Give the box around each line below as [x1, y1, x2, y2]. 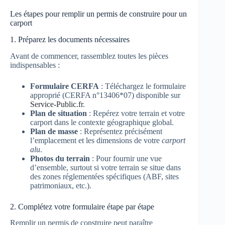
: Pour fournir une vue [90, 154, 162, 163]
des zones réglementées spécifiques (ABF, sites [30, 172, 179, 181]
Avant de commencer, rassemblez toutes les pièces [10, 51, 168, 60]
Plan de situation [30, 108, 87, 118]
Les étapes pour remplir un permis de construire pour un [10, 10, 187, 19]
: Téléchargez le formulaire [99, 81, 186, 90]
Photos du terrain [30, 154, 90, 163]
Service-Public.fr [30, 99, 83, 108]
